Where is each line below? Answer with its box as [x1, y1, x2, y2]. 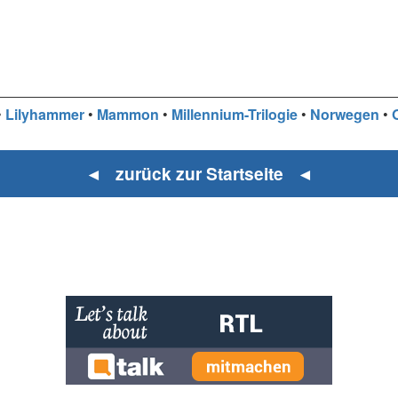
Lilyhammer [4, 103, 84, 124]
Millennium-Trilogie [171, 103, 298, 124]
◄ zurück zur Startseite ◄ [84, 161, 314, 187]
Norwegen [309, 103, 379, 124]
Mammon [96, 103, 159, 124]
